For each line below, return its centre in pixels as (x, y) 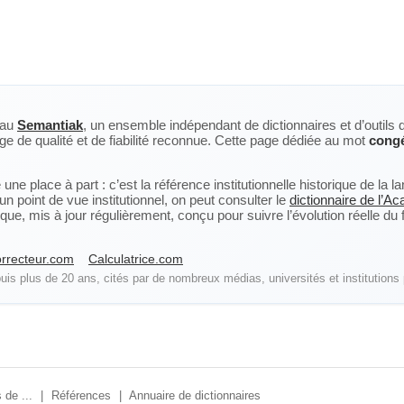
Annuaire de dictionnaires (195, 395)
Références (81, 395)
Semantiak (50, 125)
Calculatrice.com (136, 259)
